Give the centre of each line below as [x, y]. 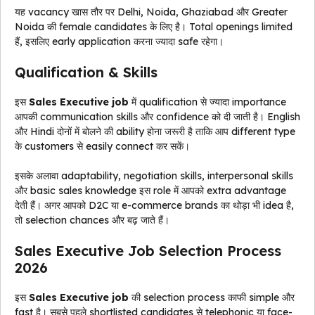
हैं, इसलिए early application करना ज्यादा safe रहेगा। [119, 42]
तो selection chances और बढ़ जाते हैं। [92, 220]
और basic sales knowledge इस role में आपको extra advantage [150, 191]
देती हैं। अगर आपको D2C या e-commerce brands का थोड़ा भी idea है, [154, 206]
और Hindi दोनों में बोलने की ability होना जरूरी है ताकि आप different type [155, 132]
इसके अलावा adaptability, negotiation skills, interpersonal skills [154, 176]
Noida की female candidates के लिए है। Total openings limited [154, 27]
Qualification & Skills [86, 72]
